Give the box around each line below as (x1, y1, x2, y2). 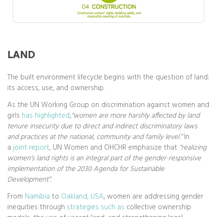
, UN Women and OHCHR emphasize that (49, 142, 179, 154)
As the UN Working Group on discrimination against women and (7, 99, 209, 111)
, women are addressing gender (104, 190, 203, 202)
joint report (13, 142, 49, 154)
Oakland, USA (59, 190, 104, 202)
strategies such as (65, 201, 124, 213)
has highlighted (20, 110, 70, 122)
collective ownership (124, 201, 191, 213)
